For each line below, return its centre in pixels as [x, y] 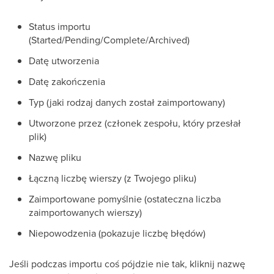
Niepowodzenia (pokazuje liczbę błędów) [117, 233]
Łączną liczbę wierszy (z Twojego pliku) [113, 178]
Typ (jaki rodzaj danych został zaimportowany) [127, 102]
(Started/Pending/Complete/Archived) [109, 40]
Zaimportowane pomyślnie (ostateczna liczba [125, 199]
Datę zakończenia [67, 82]
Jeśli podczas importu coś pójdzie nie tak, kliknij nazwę [127, 264]
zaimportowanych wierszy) [85, 213]
